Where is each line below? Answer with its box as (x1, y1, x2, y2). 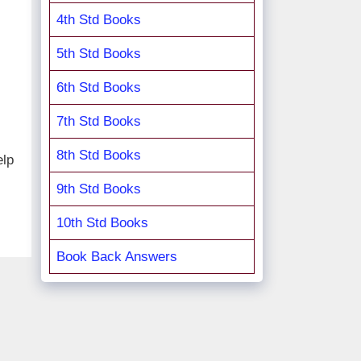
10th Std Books (56, 215, 148, 230)
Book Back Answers (56, 249, 177, 264)
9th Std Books (56, 181, 141, 197)
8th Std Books (56, 147, 141, 163)
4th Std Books (56, 12, 141, 27)
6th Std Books (56, 80, 141, 95)
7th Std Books (56, 114, 141, 129)
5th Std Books (56, 46, 141, 61)
